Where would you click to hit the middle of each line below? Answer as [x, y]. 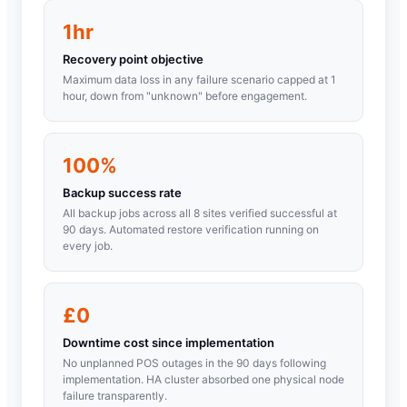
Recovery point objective [133, 59]
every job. [88, 245]
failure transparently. [115, 395]
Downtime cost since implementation [169, 342]
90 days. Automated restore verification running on [191, 229]
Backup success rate [122, 192]
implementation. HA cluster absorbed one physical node [203, 379]
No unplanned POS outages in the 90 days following [194, 362]
